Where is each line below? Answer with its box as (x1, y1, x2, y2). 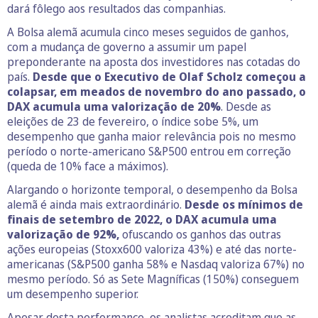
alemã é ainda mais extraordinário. (7, 196, 185, 212)
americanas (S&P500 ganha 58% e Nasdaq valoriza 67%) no (7, 256, 305, 272)
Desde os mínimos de (185, 196, 303, 212)
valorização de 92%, (7, 226, 119, 242)
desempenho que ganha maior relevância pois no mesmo (7, 128, 296, 144)
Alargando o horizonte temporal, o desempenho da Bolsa (7, 181, 297, 197)
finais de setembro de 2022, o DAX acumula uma (7, 211, 277, 227)
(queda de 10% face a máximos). (7, 158, 168, 174)
